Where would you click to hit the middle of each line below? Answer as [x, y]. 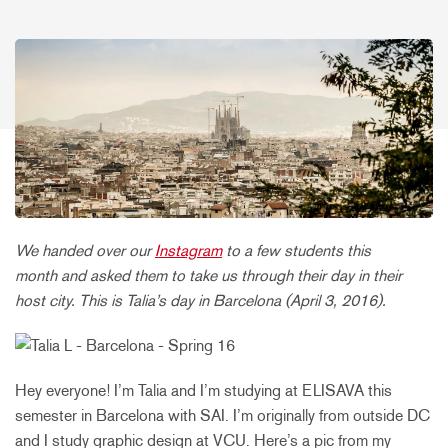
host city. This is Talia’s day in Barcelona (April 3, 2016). [200, 300]
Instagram [188, 250]
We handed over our [85, 250]
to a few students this [296, 250]
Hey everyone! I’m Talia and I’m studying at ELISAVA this [203, 390]
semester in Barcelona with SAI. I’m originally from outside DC [222, 415]
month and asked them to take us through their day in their [208, 275]
